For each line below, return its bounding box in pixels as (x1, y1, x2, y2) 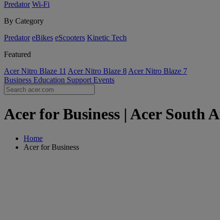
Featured (4, 50, 31, 58)
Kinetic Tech (87, 33, 127, 42)
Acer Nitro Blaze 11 (4, 67, 66, 75)
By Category (4, 17, 44, 25)
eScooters (55, 33, 85, 42)
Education (33, 76, 67, 84)
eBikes (32, 33, 53, 42)
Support (67, 76, 93, 84)
